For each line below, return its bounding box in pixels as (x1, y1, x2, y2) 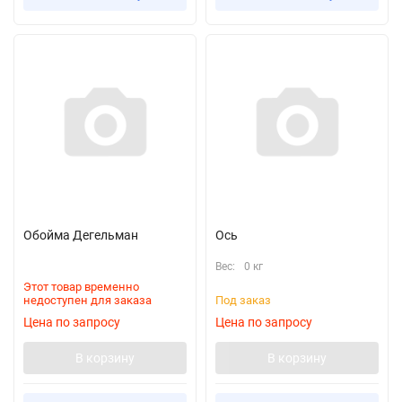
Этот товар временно (23, 280, 139, 293)
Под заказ (215, 293, 271, 307)
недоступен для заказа (23, 293, 152, 307)
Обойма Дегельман (23, 228, 138, 242)
